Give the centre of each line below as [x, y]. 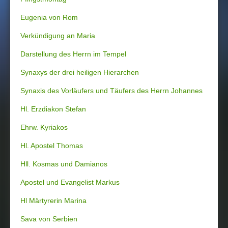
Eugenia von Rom [49, 17]
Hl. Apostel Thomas [52, 146]
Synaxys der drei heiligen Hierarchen [80, 72]
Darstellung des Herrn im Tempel [73, 54]
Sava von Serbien [49, 219]
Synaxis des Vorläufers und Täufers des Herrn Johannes [111, 91]
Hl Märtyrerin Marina [53, 201]
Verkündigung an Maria [58, 36]
